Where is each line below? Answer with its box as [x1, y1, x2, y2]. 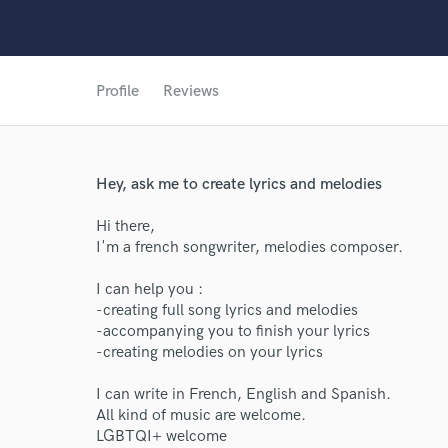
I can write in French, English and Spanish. [96, 385, 391, 404]
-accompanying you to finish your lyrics [96, 322, 370, 341]
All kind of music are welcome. [96, 406, 306, 425]
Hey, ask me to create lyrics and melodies [96, 175, 382, 194]
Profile [96, 82, 139, 101]
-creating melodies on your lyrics [96, 343, 323, 362]
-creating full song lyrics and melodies [96, 301, 358, 320]
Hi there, [96, 217, 155, 236]
